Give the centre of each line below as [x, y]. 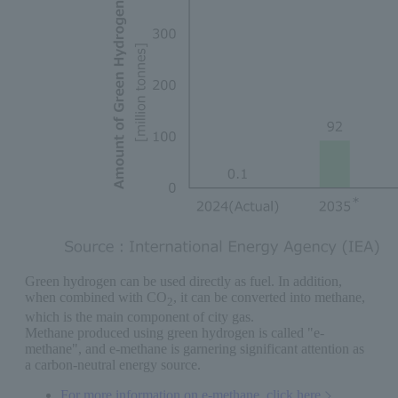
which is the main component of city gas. [139, 317]
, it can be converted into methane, [269, 297]
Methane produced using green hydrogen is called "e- [175, 333]
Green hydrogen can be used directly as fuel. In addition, [183, 281]
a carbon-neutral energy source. [113, 365]
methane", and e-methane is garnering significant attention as [195, 349]
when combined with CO [96, 297]
